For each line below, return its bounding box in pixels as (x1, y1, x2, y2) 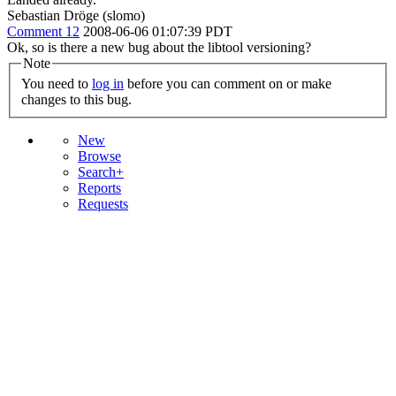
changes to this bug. (21, 92, 132, 108)
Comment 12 (7, 23, 80, 39)
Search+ (78, 164, 124, 180)
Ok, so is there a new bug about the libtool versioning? (7, 39, 311, 55)
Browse (78, 148, 121, 164)
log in (92, 76, 124, 92)
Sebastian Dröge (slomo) (7, 7, 145, 23)
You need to (21, 76, 92, 92)
